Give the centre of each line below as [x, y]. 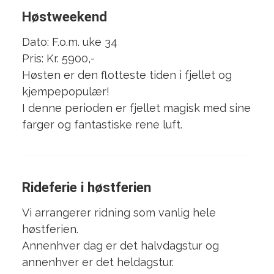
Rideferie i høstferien [86, 187]
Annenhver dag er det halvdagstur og [120, 246]
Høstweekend [64, 16]
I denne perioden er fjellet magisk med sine [136, 108]
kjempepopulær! [65, 92]
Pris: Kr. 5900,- [60, 59]
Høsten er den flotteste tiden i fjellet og [127, 75]
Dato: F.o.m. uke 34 [69, 42]
